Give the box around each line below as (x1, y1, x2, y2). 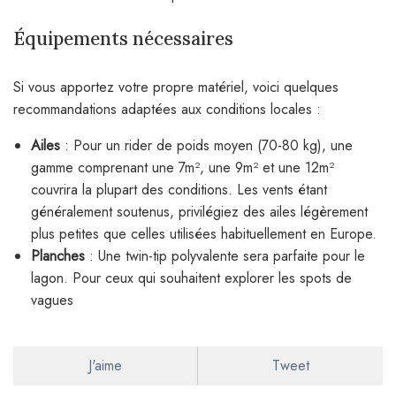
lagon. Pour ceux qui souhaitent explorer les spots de (31, 268, 352, 289)
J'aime (88, 355, 122, 377)
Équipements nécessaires (13, 27, 233, 51)
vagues (31, 290, 73, 311)
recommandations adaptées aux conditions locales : (13, 99, 321, 120)
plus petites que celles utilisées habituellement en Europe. (31, 224, 377, 245)
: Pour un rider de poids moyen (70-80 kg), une (60, 135, 353, 156)
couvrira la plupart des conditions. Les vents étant (31, 179, 327, 201)
